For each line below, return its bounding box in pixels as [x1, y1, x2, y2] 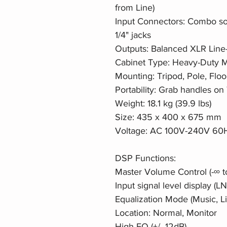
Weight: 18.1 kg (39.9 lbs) [115, 98, 211, 108]
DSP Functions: [115, 153, 176, 163]
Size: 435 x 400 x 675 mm [115, 111, 221, 122]
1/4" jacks [115, 29, 151, 40]
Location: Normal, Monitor [115, 207, 217, 218]
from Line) [115, 2, 155, 13]
